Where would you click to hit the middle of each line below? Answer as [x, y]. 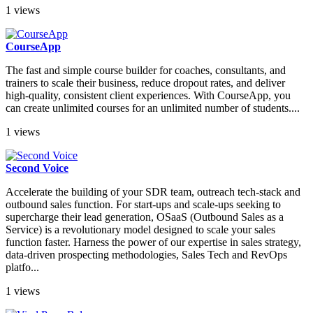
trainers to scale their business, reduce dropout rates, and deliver [145, 83]
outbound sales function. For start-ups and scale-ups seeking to [143, 205]
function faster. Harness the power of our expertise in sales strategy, [153, 242]
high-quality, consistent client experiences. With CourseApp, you [148, 96]
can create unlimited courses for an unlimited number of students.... [153, 108]
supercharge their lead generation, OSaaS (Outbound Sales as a [145, 217]
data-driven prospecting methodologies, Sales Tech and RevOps [146, 255]
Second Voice [37, 168]
